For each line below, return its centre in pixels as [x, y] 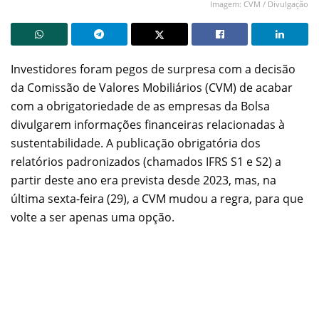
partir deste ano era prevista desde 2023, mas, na [143, 180]
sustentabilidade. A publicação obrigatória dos [136, 143]
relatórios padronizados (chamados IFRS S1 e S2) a [146, 161]
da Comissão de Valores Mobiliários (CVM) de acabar [152, 87]
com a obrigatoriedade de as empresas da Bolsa [140, 106]
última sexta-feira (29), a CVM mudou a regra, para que [157, 198]
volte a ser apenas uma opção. [93, 217]
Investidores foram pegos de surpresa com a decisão [153, 69]
